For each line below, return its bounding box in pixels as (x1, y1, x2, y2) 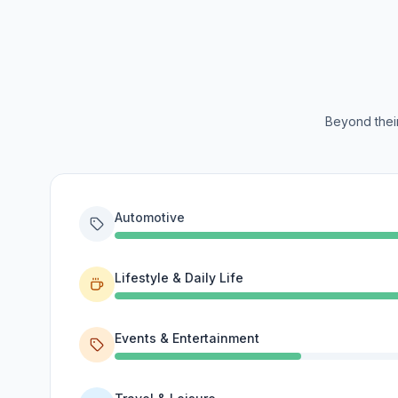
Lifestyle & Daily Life (115, 270, 243, 285)
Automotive (115, 210, 185, 225)
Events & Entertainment (115, 330, 259, 346)
